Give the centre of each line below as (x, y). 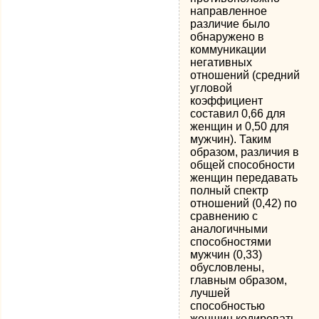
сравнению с (224, 216)
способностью (228, 306)
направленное (229, 11)
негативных (221, 62)
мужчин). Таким (231, 139)
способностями (231, 242)
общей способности (243, 165)
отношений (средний (245, 75)
